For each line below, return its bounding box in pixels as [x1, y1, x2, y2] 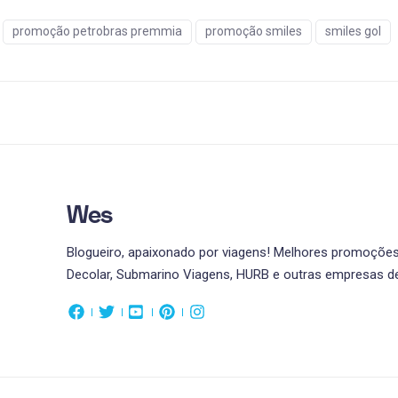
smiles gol [324, 24, 381, 38]
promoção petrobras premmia [12, 24, 182, 38]
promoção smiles [204, 24, 302, 38]
